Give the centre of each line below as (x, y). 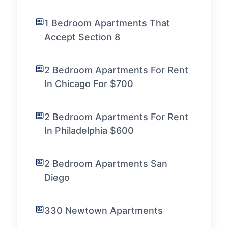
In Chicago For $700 (89, 84)
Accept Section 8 (82, 37)
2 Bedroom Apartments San (106, 164)
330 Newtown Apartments (104, 210)
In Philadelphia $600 (89, 131)
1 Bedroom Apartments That (107, 23)
